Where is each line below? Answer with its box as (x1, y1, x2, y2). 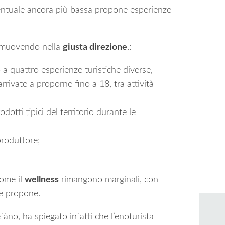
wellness (25, 175, 59, 185)
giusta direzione (63, 42, 127, 52)
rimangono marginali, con (59, 175, 158, 185)
